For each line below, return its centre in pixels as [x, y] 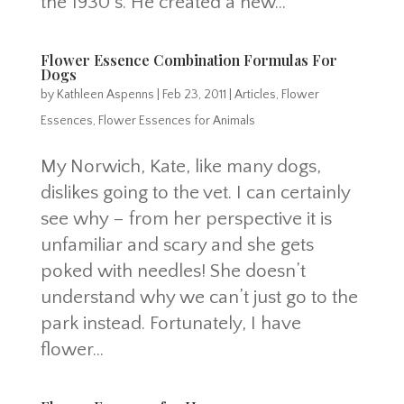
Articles [255, 94]
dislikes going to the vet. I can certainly [195, 192]
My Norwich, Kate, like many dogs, [180, 166]
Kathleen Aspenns [105, 94]
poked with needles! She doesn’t [173, 271]
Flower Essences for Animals [176, 120]
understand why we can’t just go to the [199, 297]
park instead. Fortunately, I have [170, 323]
